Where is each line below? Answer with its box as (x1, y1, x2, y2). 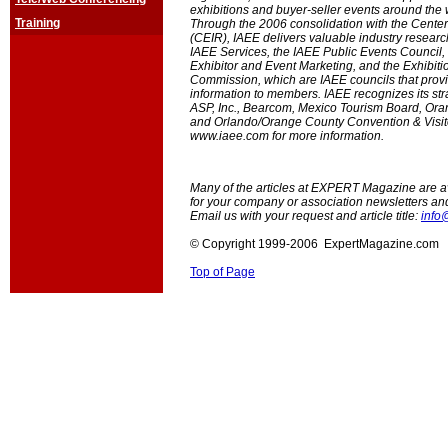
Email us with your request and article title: (190, 209, 421, 223)
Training (15, 16, 60, 30)
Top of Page (190, 265, 255, 279)
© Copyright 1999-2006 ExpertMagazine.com (190, 237, 439, 251)
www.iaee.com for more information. (190, 129, 384, 143)
